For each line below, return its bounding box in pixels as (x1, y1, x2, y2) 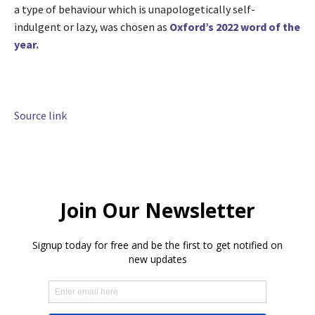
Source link (14, 108, 67, 123)
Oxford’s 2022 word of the (169, 20, 300, 34)
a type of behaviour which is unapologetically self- (14, 2, 255, 17)
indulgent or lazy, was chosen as (14, 20, 169, 34)
